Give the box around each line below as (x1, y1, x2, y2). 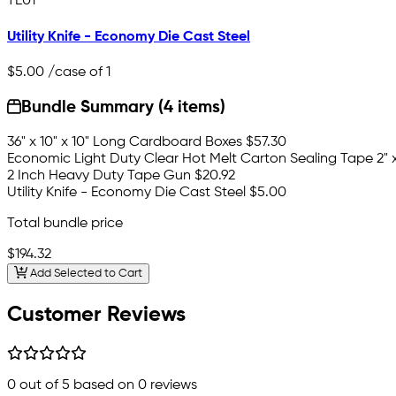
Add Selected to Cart (27, 267, 142, 279)
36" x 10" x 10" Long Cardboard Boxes (7, 135, 242, 150)
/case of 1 (44, 65, 110, 80)
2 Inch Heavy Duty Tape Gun (7, 169, 191, 184)
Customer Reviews (7, 303, 186, 325)
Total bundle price (7, 217, 123, 232)
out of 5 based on (16, 377, 138, 392)
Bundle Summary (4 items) (21, 100, 226, 117)
